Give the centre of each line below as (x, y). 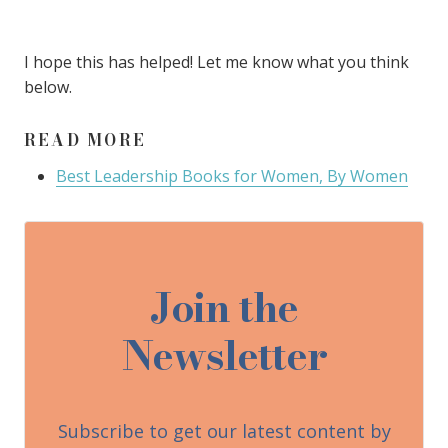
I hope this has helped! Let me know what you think (216, 62)
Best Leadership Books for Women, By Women (232, 176)
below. (48, 87)
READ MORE (85, 140)
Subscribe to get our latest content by (224, 431)
